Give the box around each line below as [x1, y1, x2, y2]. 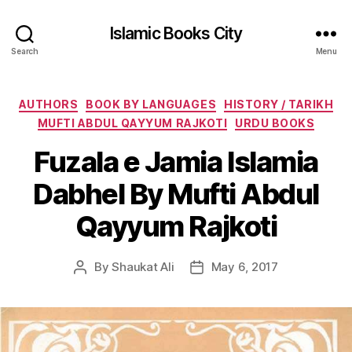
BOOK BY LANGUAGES [86, 97, 217, 111]
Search [11, 46, 38, 56]
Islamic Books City [109, 23, 243, 43]
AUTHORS [18, 97, 79, 111]
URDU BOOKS [235, 115, 315, 130]
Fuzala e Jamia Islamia [34, 145, 318, 179]
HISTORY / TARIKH [224, 97, 334, 111]
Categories [175, 93, 245, 109]
